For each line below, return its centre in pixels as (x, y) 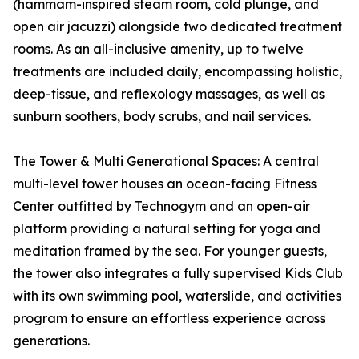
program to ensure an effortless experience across (169, 319)
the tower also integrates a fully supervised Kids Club (178, 274)
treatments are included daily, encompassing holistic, (177, 72)
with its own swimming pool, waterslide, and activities (177, 296)
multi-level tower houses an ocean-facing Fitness (165, 184)
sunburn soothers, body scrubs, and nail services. (162, 117)
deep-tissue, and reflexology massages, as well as (169, 94)
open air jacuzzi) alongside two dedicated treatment (177, 27)
